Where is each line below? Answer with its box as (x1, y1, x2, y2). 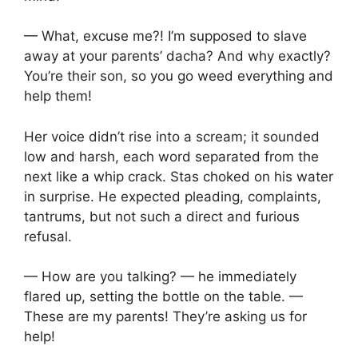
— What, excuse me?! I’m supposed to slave (24, 28, 307, 45)
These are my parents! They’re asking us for (24, 308, 307, 325)
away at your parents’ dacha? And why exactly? (24, 48, 331, 65)
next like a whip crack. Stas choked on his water (24, 168, 333, 185)
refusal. (24, 228, 72, 245)
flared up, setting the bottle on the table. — (24, 288, 303, 305)
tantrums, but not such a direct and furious (24, 208, 300, 225)
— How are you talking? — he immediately (24, 268, 296, 285)
